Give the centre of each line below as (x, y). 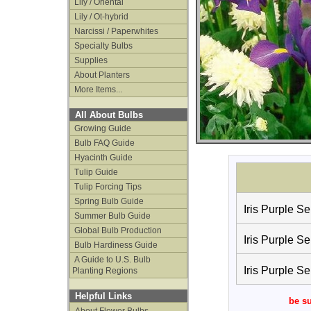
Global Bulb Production (117, 230)
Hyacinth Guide (102, 158)
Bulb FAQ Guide (103, 143)
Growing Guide (102, 128)
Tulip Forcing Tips (107, 187)
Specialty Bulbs (102, 46)
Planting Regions (105, 271)
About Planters (101, 75)
